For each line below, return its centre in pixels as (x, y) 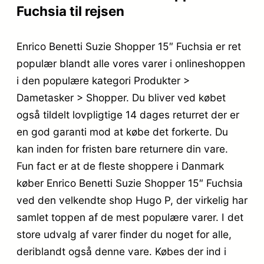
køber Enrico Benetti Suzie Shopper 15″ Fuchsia (130, 183)
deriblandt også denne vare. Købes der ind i (121, 252)
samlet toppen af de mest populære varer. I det (130, 217)
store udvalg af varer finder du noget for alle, (124, 235)
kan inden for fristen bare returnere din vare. (122, 149)
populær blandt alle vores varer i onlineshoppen (131, 64)
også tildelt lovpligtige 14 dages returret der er (128, 115)
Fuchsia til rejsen (70, 11)
